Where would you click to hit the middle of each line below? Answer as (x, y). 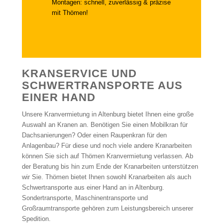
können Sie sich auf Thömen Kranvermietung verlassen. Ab (107, 156)
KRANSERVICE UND (79, 74)
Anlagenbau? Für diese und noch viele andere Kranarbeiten (107, 146)
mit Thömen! (70, 13)
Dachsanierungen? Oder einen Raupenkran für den (94, 135)
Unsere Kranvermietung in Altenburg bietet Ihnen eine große (108, 114)
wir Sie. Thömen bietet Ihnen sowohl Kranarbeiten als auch (106, 177)
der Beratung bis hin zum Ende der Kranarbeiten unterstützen (110, 167)
